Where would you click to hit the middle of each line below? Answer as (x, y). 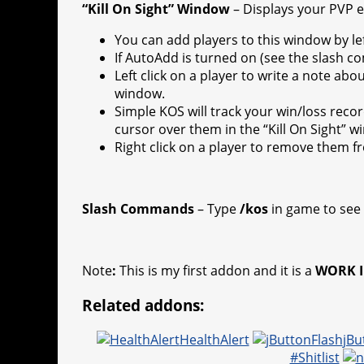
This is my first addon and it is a (217, 271)
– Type (217, 209)
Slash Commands (138, 209)
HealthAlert (214, 339)
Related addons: (143, 305)
